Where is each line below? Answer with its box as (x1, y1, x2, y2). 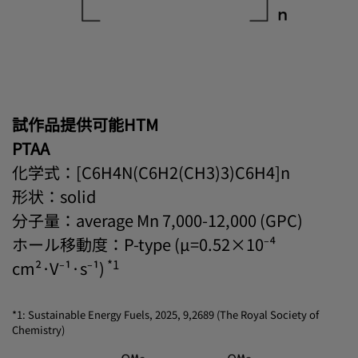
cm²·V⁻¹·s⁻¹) (12, 257, 105, 280)
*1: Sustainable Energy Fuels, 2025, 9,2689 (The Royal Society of (12, 307, 319, 323)
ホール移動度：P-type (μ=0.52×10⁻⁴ (12, 233, 276, 257)
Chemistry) (12, 322, 65, 338)
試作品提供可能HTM (12, 113, 158, 137)
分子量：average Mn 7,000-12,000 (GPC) (12, 209, 303, 233)
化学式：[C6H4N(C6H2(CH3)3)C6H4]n (12, 161, 290, 185)
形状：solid (12, 185, 96, 209)
